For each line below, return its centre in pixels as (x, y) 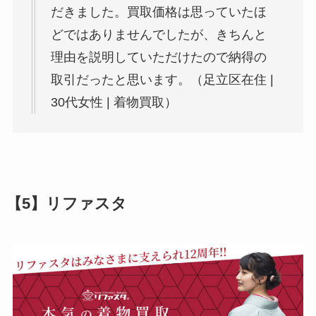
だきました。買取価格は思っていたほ (158, 12)
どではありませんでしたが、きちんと (158, 34)
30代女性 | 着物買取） (114, 102)
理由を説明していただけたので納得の (158, 57)
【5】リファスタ (66, 203)
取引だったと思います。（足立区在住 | (162, 79)
